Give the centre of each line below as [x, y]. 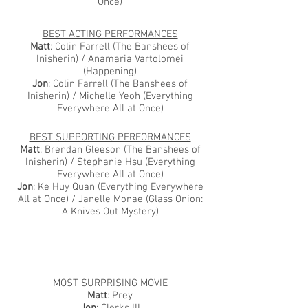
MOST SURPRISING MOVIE [110, 283]
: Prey [120, 296]
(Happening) [110, 71]
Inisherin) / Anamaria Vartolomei [110, 59]
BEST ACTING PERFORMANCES [110, 34]
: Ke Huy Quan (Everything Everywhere [118, 187]
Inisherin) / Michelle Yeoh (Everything [110, 96]
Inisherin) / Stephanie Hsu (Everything [110, 162]
